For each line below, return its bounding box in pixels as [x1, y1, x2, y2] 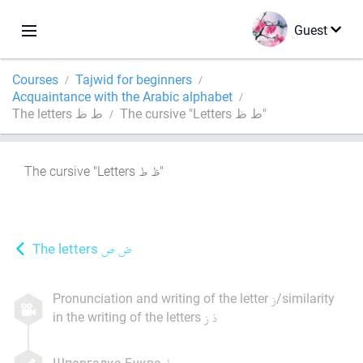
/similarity [276, 289, 335, 306]
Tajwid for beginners [75, 70, 192, 88]
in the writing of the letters [53, 308, 204, 325]
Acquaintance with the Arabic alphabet [12, 88, 233, 105]
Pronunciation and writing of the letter [53, 289, 271, 306]
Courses [12, 70, 58, 88]
